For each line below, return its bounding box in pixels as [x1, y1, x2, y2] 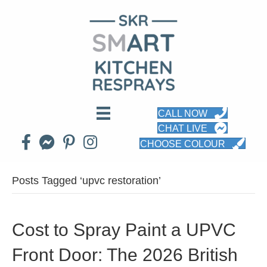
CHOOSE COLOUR [140, 139, 226, 150]
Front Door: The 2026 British [12, 245, 238, 265]
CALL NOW [158, 108, 208, 119]
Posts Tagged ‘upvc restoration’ [12, 175, 161, 187]
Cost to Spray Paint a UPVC [12, 220, 236, 240]
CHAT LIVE [158, 123, 208, 134]
